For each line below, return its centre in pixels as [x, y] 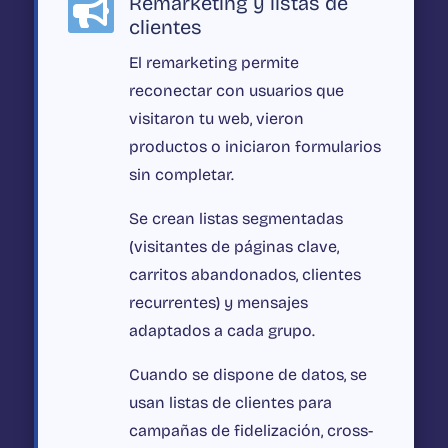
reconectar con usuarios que [236, 91]
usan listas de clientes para [230, 403]
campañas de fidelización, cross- [250, 431]
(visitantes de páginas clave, [233, 247]
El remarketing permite [213, 63]
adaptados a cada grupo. [221, 331]
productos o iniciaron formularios [254, 147]
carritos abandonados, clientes [244, 275]
